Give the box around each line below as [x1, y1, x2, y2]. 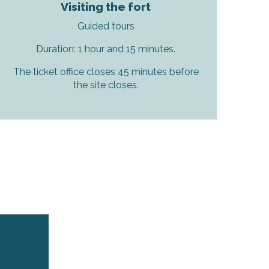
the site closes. [73, 79, 139, 91]
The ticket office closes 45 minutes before [13, 65, 199, 77]
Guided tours [77, 20, 134, 32]
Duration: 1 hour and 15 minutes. [36, 43, 175, 55]
